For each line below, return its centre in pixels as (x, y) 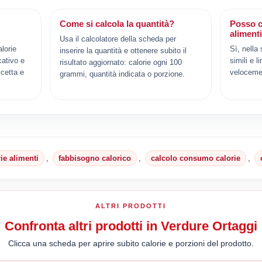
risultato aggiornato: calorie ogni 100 (121, 62)
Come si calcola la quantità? (117, 23)
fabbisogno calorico (95, 158)
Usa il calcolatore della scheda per (118, 39)
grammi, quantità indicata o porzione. (123, 74)
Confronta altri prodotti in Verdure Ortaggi (131, 226)
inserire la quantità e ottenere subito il (123, 50)
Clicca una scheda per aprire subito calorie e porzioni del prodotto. (131, 243)
